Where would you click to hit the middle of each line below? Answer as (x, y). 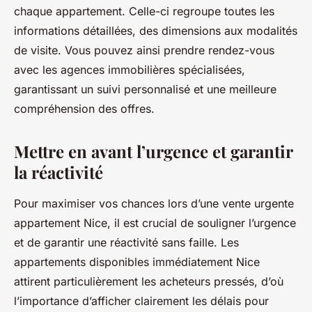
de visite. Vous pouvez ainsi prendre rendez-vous (144, 50)
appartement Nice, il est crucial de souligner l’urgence (155, 223)
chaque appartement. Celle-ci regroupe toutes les (144, 11)
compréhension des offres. (84, 109)
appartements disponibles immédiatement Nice (137, 262)
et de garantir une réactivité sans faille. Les (126, 243)
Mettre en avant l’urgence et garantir (153, 151)
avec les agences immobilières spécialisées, (130, 70)
